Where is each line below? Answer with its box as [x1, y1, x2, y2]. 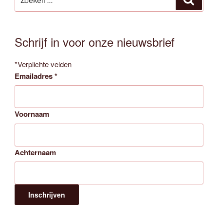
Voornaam [15, 109, 49, 120]
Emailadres [15, 70, 54, 81]
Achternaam [15, 146, 56, 158]
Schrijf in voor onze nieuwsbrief [15, 33, 175, 50]
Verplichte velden [18, 58, 72, 69]
